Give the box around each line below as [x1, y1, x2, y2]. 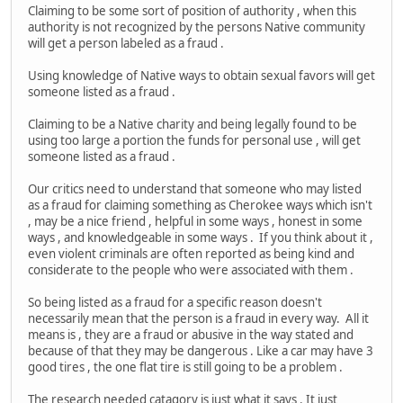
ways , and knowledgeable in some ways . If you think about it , [28, 228, 373, 246]
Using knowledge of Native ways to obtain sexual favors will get [28, 67, 375, 84]
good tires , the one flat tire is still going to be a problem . [28, 358, 343, 375]
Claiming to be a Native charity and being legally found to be [28, 115, 357, 132]
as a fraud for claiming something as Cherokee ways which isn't [28, 196, 372, 213]
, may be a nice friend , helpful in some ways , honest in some [28, 212, 363, 229]
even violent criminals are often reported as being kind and [28, 245, 354, 262]
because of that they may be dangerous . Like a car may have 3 [28, 342, 373, 359]
